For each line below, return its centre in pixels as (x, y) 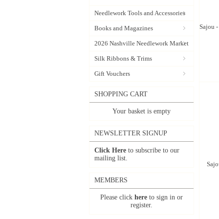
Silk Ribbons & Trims (123, 58)
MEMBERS (111, 180)
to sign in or (165, 197)
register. (142, 205)
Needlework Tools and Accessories (140, 13)
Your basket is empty (142, 111)
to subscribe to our (153, 150)
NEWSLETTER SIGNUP (131, 133)
